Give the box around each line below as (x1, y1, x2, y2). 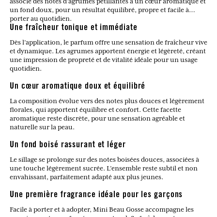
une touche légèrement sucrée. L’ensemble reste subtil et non (10, 164, 198, 172)
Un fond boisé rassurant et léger (10, 141, 126, 150)
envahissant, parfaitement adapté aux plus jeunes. (10, 173, 163, 181)
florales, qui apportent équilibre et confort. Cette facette (10, 106, 181, 114)
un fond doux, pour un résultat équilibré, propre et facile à (10, 6, 189, 14)
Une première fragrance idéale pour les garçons (10, 191, 183, 200)
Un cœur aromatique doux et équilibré (10, 82, 146, 92)
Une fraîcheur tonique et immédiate (10, 24, 138, 33)
